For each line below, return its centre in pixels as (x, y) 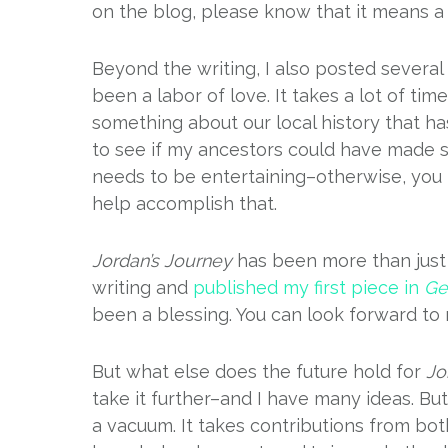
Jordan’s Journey (162, 260)
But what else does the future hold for (259, 371)
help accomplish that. (184, 203)
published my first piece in (308, 287)
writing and (142, 287)
